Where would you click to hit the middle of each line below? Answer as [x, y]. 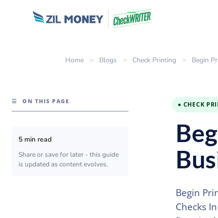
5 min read [35, 139]
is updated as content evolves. [63, 164]
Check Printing [154, 60]
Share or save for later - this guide [69, 154]
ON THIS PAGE [45, 101]
